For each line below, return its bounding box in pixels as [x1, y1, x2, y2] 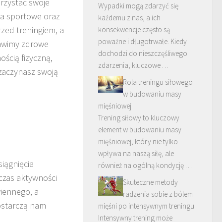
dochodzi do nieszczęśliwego [98, 49, 187, 58]
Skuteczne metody [123, 177, 178, 187]
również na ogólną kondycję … [98, 161, 192, 170]
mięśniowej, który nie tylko [98, 137, 178, 146]
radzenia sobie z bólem [123, 189, 193, 199]
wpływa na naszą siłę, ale [98, 149, 174, 158]
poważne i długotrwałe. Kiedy [98, 37, 187, 46]
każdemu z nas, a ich [98, 13, 161, 22]
